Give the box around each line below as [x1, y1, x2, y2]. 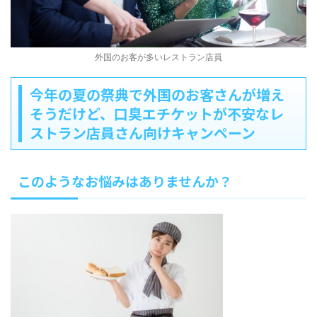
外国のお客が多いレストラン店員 [95, 51, 222, 62]
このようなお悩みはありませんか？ [18, 171, 232, 190]
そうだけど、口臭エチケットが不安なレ [30, 103, 284, 124]
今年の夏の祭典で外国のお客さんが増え [30, 83, 284, 105]
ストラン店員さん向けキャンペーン [30, 122, 255, 143]
